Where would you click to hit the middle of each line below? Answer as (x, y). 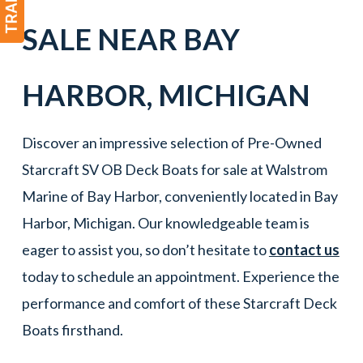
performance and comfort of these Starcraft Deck (179, 303)
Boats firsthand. (73, 329)
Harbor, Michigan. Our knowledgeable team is (165, 222)
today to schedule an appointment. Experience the (180, 276)
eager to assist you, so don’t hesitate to (145, 249)
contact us (304, 249)
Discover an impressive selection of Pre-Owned (171, 142)
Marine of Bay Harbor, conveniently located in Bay (179, 196)
